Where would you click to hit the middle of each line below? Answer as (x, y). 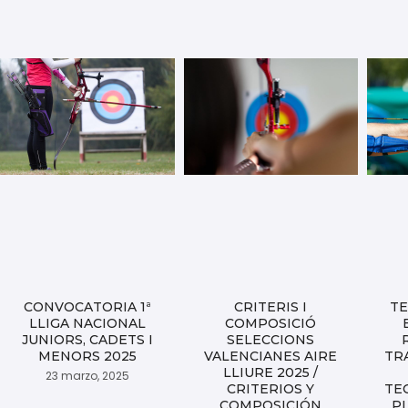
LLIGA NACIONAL (87, 324)
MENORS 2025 (87, 357)
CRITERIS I (271, 307)
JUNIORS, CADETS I (87, 340)
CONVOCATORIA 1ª (87, 307)
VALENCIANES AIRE (271, 357)
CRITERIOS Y (271, 389)
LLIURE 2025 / (271, 373)
